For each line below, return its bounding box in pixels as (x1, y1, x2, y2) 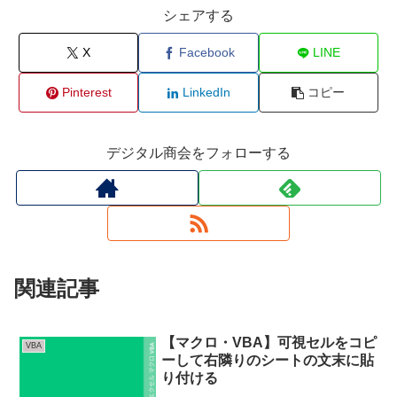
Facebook (178, 45, 235, 60)
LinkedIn (183, 85, 230, 100)
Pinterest (61, 85, 112, 100)
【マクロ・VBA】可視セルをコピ (161, 335, 378, 351)
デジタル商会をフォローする (106, 145, 291, 161)
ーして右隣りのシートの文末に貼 (161, 353, 375, 369)
